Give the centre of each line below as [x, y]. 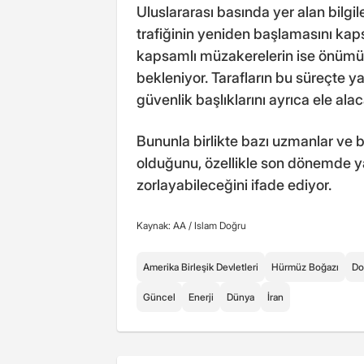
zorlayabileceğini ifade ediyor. [234, 184]
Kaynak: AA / [165, 225]
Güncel [159, 297]
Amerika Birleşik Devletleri [201, 266]
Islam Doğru [220, 225]
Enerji [201, 297]
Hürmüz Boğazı [305, 266]
